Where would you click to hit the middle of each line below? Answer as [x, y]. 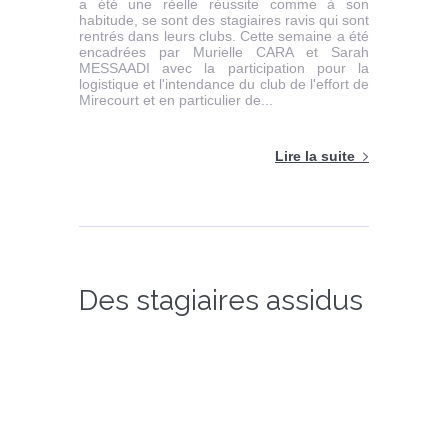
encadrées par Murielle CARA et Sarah [224, 52]
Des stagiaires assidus [221, 301]
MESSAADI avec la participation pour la [224, 68]
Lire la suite [315, 156]
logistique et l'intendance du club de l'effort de [224, 84]
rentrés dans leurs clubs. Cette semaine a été [224, 36]
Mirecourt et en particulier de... [176, 100]
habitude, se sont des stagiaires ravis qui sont [224, 20]
